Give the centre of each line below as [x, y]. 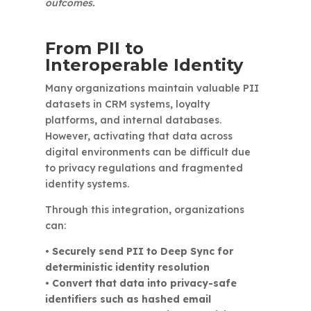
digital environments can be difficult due [148, 152]
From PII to [94, 48]
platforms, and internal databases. [133, 120]
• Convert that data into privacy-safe [141, 283]
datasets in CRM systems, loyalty [127, 104]
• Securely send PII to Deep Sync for [139, 251]
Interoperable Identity [144, 65]
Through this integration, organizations [144, 210]
